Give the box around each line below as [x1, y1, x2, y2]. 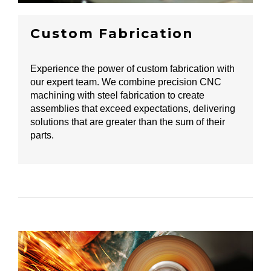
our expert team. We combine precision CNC [30, 76, 221, 87]
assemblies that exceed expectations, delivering [30, 103, 235, 114]
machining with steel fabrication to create [30, 90, 204, 100]
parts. [30, 129, 54, 140]
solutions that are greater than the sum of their [30, 116, 225, 127]
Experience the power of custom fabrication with [30, 63, 235, 74]
